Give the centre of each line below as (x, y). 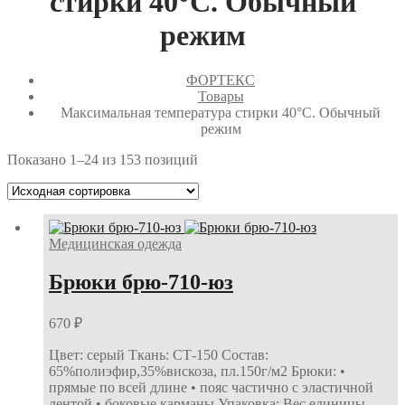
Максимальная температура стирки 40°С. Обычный (221, 112)
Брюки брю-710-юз (141, 282)
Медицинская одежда (115, 243)
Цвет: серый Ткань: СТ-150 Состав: (159, 354)
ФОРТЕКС (221, 80)
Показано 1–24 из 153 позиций (103, 159)
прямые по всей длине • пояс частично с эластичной (211, 387)
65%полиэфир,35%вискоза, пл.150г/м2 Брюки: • (197, 371)
